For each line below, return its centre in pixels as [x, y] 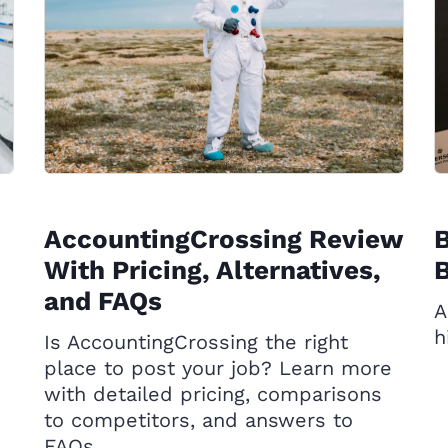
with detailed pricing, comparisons [213, 394]
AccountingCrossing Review [223, 239]
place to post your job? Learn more [218, 368]
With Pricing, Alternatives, [212, 270]
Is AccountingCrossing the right [196, 342]
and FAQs [103, 301]
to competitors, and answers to [198, 420]
